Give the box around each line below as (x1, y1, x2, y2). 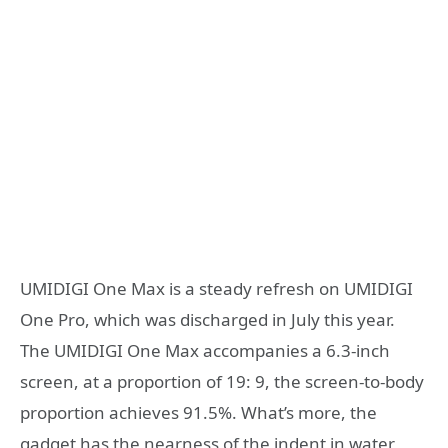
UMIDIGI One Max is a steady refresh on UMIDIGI (20, 277, 413, 301)
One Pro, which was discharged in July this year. (20, 308, 395, 332)
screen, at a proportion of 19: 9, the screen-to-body (20, 370, 424, 394)
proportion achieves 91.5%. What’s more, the (20, 401, 377, 425)
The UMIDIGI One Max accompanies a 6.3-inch (20, 339, 390, 363)
